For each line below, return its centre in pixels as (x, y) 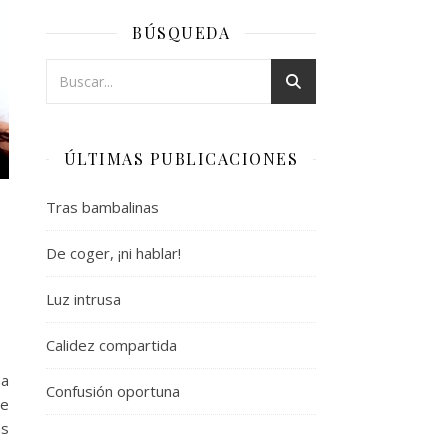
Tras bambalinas (102, 207)
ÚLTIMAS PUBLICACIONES (181, 158)
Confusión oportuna (113, 391)
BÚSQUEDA (181, 32)
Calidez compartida (111, 345)
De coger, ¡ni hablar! (113, 253)
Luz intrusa (83, 299)
